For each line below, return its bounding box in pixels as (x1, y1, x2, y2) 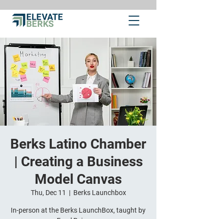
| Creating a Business (14, 153, 143, 170)
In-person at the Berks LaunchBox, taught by (11, 206, 146, 214)
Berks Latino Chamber (10, 136, 146, 152)
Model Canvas (35, 171, 122, 187)
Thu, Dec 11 (30, 189, 66, 197)
